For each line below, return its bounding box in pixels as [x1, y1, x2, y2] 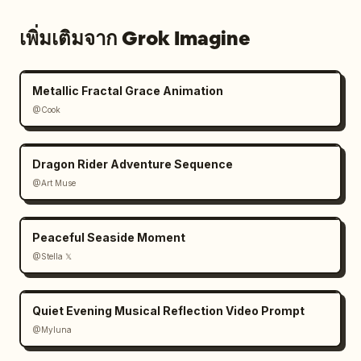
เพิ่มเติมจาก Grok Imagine [19, 26, 251, 51]
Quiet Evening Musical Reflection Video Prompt [32, 304, 305, 317]
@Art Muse [32, 178, 76, 188]
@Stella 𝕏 [32, 251, 72, 261]
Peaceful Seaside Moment [32, 230, 185, 244]
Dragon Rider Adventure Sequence [32, 157, 233, 171]
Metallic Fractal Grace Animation [32, 84, 223, 98]
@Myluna [32, 325, 72, 334]
